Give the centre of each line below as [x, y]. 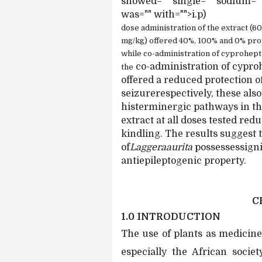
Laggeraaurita [161, 147]
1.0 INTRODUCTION [171, 217]
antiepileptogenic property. [184, 161]
